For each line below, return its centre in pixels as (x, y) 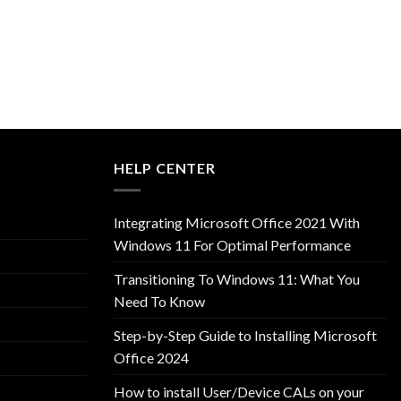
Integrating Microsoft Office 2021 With (237, 222)
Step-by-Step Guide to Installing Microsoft (245, 335)
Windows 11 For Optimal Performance (232, 244)
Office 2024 (151, 357)
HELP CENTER (165, 168)
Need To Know (159, 301)
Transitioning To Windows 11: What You (237, 278)
